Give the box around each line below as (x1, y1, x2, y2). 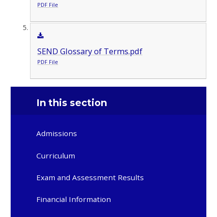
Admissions (36, 128, 77, 139)
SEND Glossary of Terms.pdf (37, 46, 142, 57)
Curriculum (36, 150, 76, 160)
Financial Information (36, 194, 111, 204)
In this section (36, 96, 108, 108)
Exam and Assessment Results (36, 172, 144, 182)
